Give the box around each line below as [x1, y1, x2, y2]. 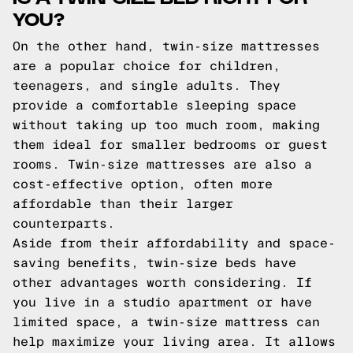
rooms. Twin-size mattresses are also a [13, 158, 312, 171]
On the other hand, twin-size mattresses [13, 39, 320, 53]
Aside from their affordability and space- [13, 236, 336, 250]
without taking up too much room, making [13, 118, 320, 132]
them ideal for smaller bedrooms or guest [13, 138, 328, 151]
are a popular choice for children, [13, 59, 281, 72]
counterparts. [13, 217, 115, 230]
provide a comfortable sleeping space [13, 98, 296, 112]
